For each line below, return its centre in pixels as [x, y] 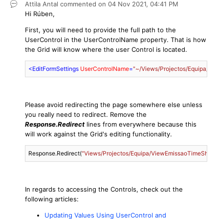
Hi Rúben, [40, 13]
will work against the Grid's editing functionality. [99, 134]
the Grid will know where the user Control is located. [106, 49]
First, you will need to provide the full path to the [100, 30]
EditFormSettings [55, 68]
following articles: [52, 199]
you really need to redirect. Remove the [86, 114]
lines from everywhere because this [141, 124]
